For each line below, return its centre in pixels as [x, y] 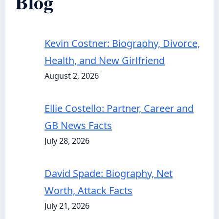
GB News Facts [78, 125]
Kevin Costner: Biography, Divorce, [122, 43]
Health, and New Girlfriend [105, 60]
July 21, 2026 [67, 206]
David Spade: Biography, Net [109, 173]
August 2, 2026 [72, 76]
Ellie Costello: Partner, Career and [119, 108]
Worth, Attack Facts [88, 190]
